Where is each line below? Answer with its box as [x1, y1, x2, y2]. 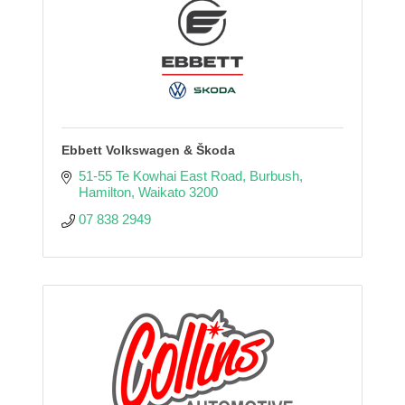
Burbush [249, 167, 299, 184]
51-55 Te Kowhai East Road [78, 167, 242, 184]
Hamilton [78, 184, 131, 200]
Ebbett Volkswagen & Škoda [61, 142, 235, 157]
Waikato [137, 184, 185, 200]
